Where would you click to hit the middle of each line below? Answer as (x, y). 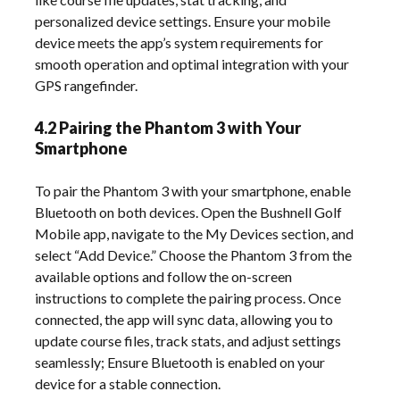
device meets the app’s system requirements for (179, 42)
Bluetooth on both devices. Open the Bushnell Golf (189, 212)
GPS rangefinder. (87, 85)
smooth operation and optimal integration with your (192, 63)
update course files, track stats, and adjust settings (188, 340)
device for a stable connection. (128, 383)
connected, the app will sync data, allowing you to (184, 319)
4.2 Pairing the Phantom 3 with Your (168, 127)
